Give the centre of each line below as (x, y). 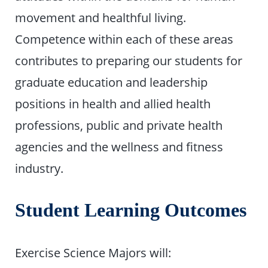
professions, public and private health (119, 125)
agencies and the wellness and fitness (119, 147)
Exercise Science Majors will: (93, 252)
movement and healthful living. (101, 18)
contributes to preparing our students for (129, 61)
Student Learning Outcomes (131, 211)
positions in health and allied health (113, 104)
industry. (39, 168)
